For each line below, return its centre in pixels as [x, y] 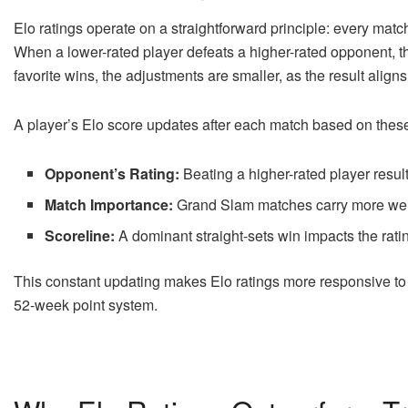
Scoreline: [80, 235]
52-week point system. [86, 304]
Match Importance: [109, 204]
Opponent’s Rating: [112, 173]
